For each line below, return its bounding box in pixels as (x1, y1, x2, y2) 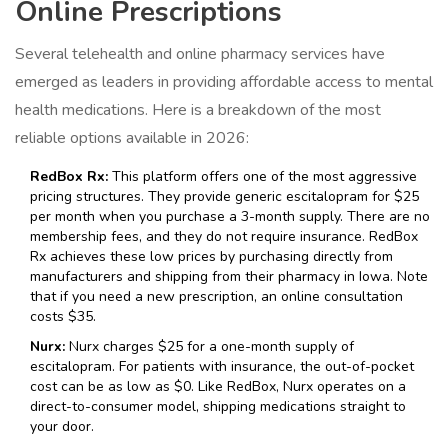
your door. (30, 417, 94, 437)
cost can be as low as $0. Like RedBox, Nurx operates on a (30, 377, 406, 397)
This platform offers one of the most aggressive (108, 167, 417, 187)
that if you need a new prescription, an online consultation (30, 287, 403, 307)
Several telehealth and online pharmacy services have (15, 43, 385, 66)
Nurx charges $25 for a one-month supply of (65, 337, 354, 357)
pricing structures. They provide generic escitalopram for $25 (30, 187, 419, 207)
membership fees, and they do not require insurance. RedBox (30, 227, 418, 247)
